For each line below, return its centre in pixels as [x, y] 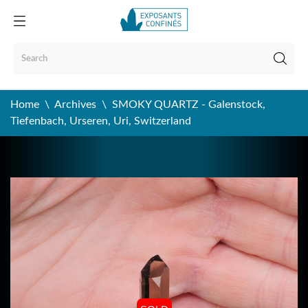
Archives [75, 104]
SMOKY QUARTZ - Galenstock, [189, 104]
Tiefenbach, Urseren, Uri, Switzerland [101, 121]
